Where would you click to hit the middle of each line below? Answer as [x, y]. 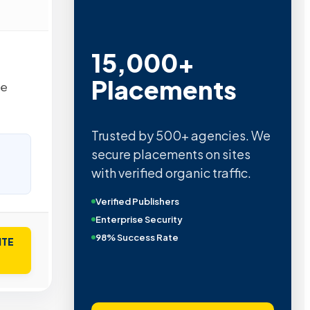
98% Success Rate [137, 238]
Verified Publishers [137, 202]
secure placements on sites [171, 154]
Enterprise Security [139, 220]
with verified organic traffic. [171, 173]
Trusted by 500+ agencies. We [181, 136]
